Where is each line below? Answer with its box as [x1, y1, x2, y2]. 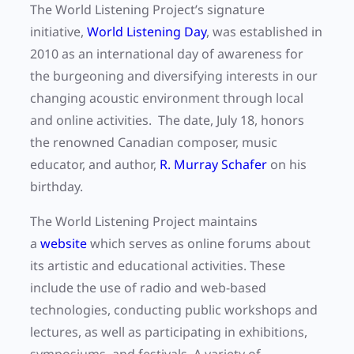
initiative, [30, 23, 87, 41]
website [40, 235, 87, 253]
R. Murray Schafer [160, 156, 267, 174]
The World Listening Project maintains [30, 213, 258, 231]
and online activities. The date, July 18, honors [30, 111, 304, 130]
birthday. [30, 178, 83, 196]
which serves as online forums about [87, 235, 311, 253]
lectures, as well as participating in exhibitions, [30, 323, 307, 341]
